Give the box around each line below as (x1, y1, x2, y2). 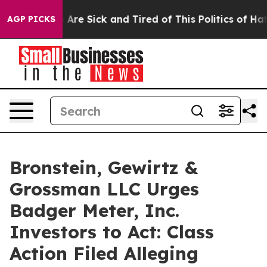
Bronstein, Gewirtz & (10, 156, 198, 179)
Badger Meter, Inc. (10, 199, 179, 222)
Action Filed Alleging (10, 242, 198, 265)
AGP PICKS (7, 14, 55, 24)
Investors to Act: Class (10, 221, 214, 243)
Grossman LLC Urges (10, 178, 199, 200)
